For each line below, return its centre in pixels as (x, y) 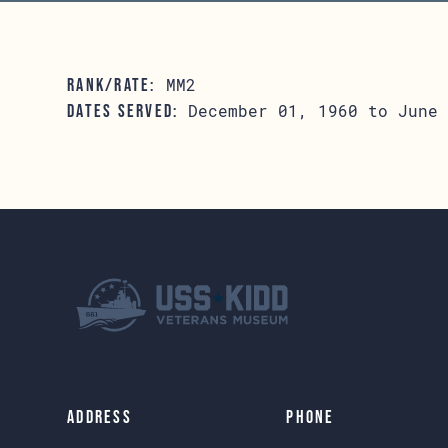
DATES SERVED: (123, 111)
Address (99, 417)
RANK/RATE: (111, 85)
